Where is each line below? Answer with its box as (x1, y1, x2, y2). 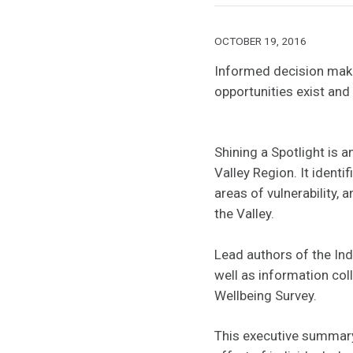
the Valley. (214, 206, 274, 222)
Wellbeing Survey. (214, 287, 317, 303)
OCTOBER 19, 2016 (214, 35, 307, 47)
